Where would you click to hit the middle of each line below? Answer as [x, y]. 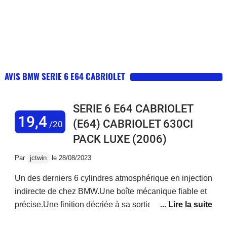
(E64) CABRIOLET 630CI [133, 124]
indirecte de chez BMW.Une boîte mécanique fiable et [111, 191]
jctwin [38, 158]
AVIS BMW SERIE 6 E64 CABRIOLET [65, 76]
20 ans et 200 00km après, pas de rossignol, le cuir [106, 217]
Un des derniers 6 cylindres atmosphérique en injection [113, 178]
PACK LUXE [101, 139]
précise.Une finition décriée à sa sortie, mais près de [108, 204]
